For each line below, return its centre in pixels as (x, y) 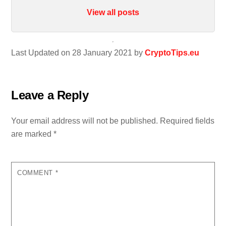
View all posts (113, 12)
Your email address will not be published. (85, 121)
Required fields (187, 121)
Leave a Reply (50, 95)
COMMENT (36, 173)
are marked (33, 134)
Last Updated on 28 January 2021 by (78, 52)
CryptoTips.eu (172, 52)
